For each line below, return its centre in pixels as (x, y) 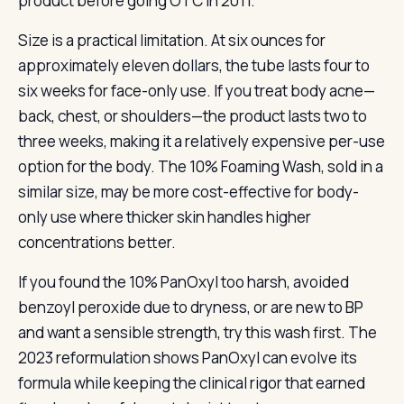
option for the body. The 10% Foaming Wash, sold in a (201, 166)
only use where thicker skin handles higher (165, 217)
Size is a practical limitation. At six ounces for (172, 40)
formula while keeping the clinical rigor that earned (192, 383)
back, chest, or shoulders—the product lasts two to (193, 116)
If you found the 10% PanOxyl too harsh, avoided (184, 282)
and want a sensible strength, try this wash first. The (197, 332)
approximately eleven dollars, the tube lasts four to (194, 65)
